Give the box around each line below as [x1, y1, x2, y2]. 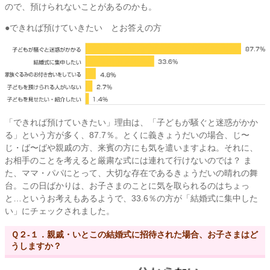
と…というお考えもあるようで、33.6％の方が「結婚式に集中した [5, 193, 258, 204]
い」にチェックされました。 [5, 206, 115, 216]
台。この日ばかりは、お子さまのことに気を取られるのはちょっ [5, 181, 250, 191]
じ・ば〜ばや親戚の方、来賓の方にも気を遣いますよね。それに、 [5, 143, 258, 153]
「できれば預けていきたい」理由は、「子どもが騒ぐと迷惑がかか [5, 118, 258, 128]
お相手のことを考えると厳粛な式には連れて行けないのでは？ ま [5, 155, 252, 166]
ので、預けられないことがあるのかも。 [5, 2, 157, 11]
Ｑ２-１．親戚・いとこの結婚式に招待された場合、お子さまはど [11, 230, 258, 240]
